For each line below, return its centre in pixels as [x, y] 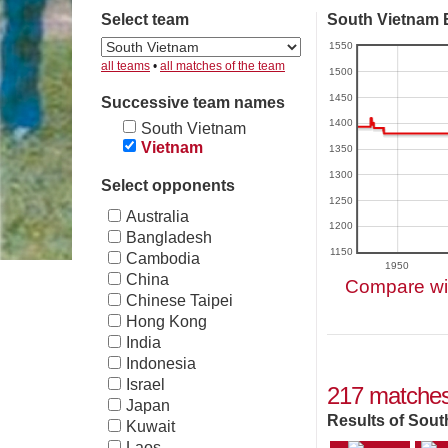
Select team [145, 20]
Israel [145, 385]
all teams [125, 66]
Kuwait [150, 427]
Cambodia [163, 259]
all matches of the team [222, 66]
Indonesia [161, 364]
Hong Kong [166, 322]
